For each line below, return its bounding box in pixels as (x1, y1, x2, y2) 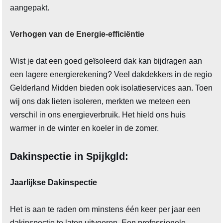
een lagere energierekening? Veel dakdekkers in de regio (10, 70, 213, 79)
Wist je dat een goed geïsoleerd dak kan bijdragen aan (10, 57, 203, 66)
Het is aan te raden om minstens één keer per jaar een (10, 205, 201, 214)
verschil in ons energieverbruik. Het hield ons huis (10, 111, 186, 119)
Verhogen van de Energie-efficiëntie (10, 30, 145, 39)
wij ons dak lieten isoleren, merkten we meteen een (10, 97, 191, 106)
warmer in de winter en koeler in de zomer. (10, 124, 159, 133)
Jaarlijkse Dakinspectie (10, 178, 98, 187)
